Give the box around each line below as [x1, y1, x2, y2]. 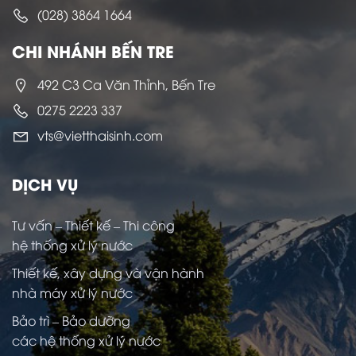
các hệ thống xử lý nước [12, 331, 161, 349]
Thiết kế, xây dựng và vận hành [12, 263, 204, 281]
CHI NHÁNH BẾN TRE [12, 39, 174, 63]
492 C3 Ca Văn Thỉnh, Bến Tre [37, 75, 215, 94]
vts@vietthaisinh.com [37, 126, 163, 145]
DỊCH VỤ [12, 172, 78, 195]
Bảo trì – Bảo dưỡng [12, 311, 130, 329]
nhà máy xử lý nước [12, 283, 133, 301]
